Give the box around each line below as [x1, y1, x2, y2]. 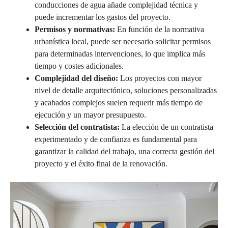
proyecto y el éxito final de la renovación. [35, 159, 167, 168]
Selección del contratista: [35, 122, 120, 131]
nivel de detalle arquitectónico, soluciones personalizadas [35, 85, 217, 95]
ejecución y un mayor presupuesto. [35, 110, 146, 119]
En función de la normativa [115, 24, 204, 34]
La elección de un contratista [120, 122, 213, 131]
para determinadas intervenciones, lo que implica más [35, 49, 205, 58]
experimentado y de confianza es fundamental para [35, 134, 197, 144]
